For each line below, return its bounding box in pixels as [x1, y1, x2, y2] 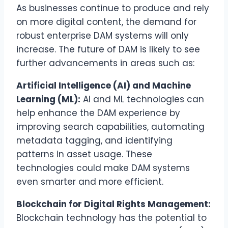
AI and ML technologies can [80, 93, 204, 105]
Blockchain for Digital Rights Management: [16, 197, 211, 210]
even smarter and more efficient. [16, 175, 163, 188]
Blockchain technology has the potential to [16, 211, 207, 224]
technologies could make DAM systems [16, 161, 190, 174]
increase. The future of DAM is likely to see [16, 43, 200, 55]
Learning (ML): [16, 93, 80, 105]
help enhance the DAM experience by [16, 106, 180, 119]
